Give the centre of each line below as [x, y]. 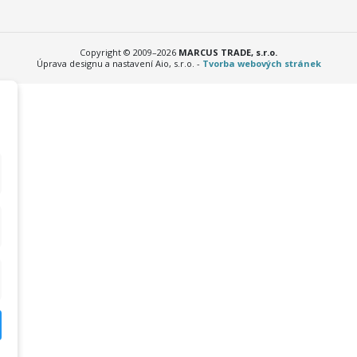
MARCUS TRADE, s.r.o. [228, 53]
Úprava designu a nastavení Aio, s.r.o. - [119, 64]
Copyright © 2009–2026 [129, 53]
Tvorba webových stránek [261, 64]
